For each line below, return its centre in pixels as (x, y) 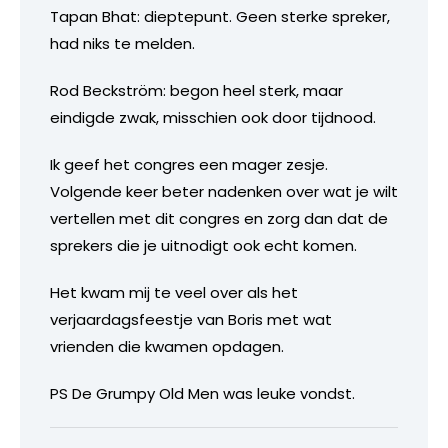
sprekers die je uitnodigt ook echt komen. (203, 245)
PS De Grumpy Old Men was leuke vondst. (202, 393)
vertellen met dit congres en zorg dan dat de (219, 218)
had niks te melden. (122, 43)
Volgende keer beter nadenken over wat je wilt (224, 191)
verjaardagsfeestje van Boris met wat (191, 319)
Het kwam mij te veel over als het (174, 292)
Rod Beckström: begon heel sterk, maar (196, 90)
